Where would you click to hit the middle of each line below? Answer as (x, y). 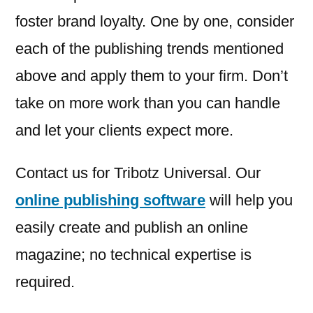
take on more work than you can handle (148, 103)
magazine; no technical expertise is (133, 255)
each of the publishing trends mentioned (150, 49)
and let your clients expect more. (124, 131)
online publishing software (110, 201)
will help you (249, 201)
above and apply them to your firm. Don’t (152, 76)
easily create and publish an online (132, 228)
